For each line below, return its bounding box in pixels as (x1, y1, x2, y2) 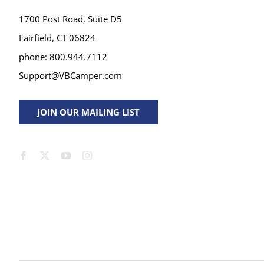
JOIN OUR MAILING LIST (37, 105, 140, 118)
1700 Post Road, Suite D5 (18, 12, 122, 25)
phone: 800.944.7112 (18, 50, 107, 62)
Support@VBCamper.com (18, 69, 122, 81)
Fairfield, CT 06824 (18, 31, 95, 44)
